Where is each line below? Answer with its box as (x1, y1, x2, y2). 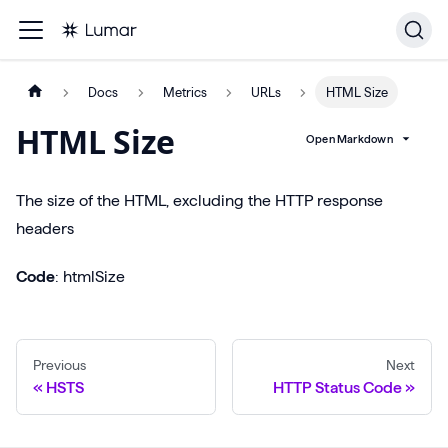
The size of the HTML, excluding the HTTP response (16, 192, 383, 210)
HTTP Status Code (273, 379, 402, 397)
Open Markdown (305, 133, 393, 146)
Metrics (162, 85, 207, 100)
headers (16, 220, 74, 238)
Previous (33, 357, 86, 374)
